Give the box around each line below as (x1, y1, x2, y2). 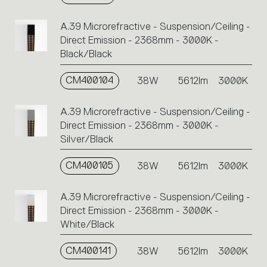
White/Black (60, 218, 114, 230)
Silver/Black (60, 133, 113, 145)
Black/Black (60, 48, 112, 60)
